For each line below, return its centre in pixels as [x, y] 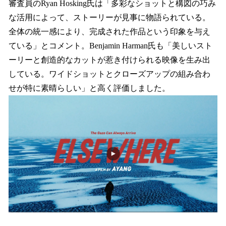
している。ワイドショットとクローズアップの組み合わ [109, 74]
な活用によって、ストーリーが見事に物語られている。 [109, 17]
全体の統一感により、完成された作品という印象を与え [109, 31]
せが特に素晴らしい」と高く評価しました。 [89, 88]
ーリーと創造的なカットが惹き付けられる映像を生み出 [109, 60]
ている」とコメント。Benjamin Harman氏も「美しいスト [110, 45]
